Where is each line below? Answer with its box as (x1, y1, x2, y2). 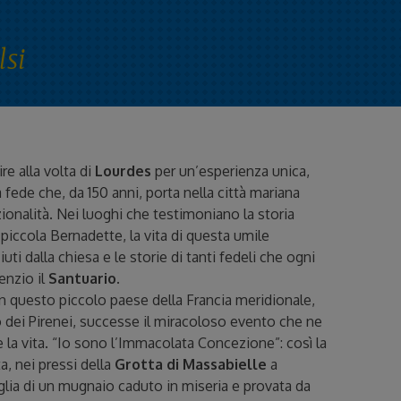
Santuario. (48, 269, 120, 288)
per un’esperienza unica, (151, 162, 310, 181)
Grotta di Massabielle (115, 355, 267, 374)
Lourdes (95, 162, 151, 181)
